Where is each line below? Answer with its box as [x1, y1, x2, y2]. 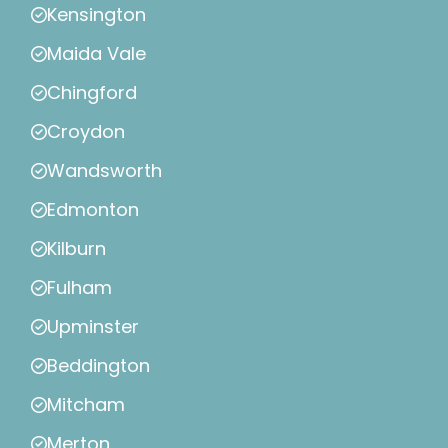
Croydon [47, 119, 125, 145]
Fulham [47, 275, 112, 301]
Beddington [47, 353, 150, 379]
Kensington [47, 2, 146, 28]
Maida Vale [47, 41, 146, 67]
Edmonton [47, 197, 139, 223]
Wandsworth [47, 158, 162, 184]
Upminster [47, 314, 139, 340]
